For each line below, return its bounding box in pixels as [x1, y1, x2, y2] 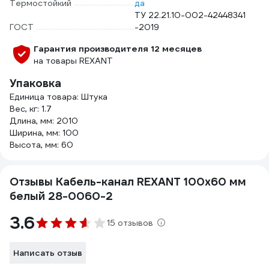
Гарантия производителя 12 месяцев [34, 43, 202, 54]
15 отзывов [107, 217, 153, 228]
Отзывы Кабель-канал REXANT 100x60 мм [10, 175, 246, 189]
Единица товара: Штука [10, 91, 107, 102]
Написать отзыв [13, 247, 82, 258]
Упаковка [10, 76, 61, 90]
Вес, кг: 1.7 [10, 103, 52, 114]
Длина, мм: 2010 [10, 115, 78, 126]
